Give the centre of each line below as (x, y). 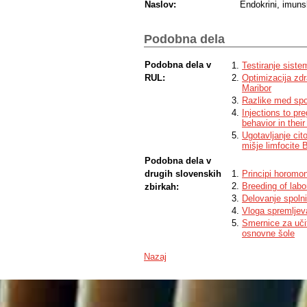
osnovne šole (268, 233)
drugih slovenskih (183, 173)
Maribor (257, 88)
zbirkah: (162, 186)
